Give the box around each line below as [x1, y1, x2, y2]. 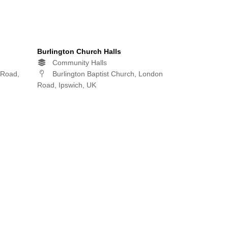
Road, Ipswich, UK [37, 81, 96, 90]
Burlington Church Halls [37, 47, 121, 56]
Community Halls [50, 59, 107, 67]
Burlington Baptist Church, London [50, 70, 163, 78]
